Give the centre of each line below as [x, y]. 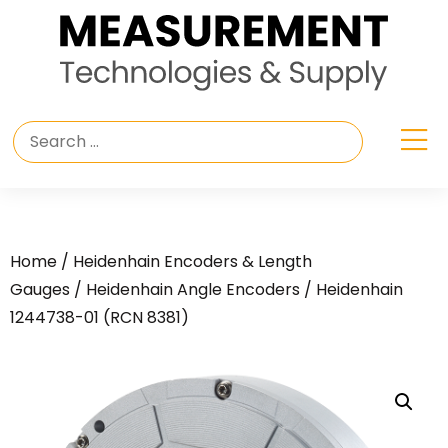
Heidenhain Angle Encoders [193, 290]
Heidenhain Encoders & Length [192, 262]
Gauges [40, 290]
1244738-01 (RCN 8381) [99, 318]
